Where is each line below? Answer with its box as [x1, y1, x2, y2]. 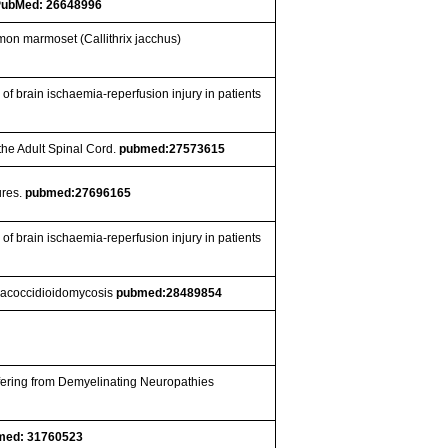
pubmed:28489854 [116, 285, 223, 300]
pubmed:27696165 [25, 185, 132, 200]
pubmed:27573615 [119, 141, 226, 156]
